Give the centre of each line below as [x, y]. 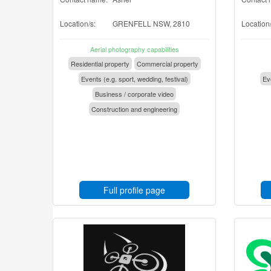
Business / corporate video [134, 94]
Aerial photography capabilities [134, 49]
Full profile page [134, 190]
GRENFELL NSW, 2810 [151, 23]
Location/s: [78, 23]
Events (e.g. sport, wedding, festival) [134, 79]
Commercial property [167, 64]
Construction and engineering [134, 109]
